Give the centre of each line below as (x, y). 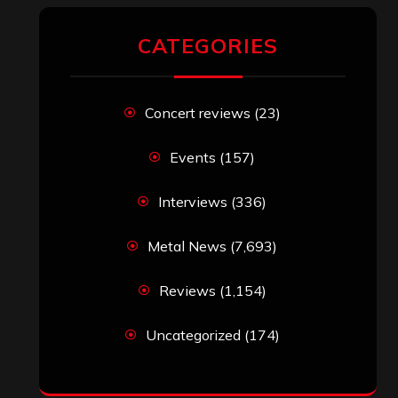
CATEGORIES (208, 45)
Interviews (193, 201)
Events (193, 157)
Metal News (187, 246)
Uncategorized (193, 334)
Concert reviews (197, 112)
